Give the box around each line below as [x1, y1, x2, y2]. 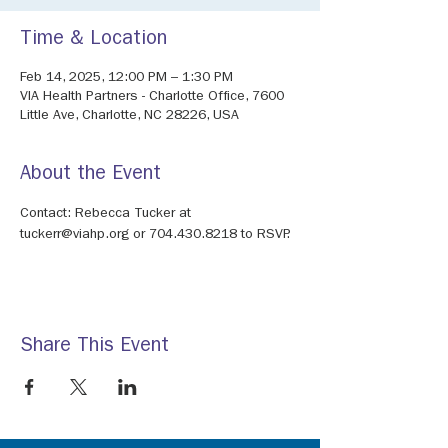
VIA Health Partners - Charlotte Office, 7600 [20, 90, 284, 104]
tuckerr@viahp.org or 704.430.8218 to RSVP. [20, 228, 290, 242]
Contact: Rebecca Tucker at [20, 207, 195, 221]
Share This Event [20, 337, 169, 357]
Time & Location [20, 30, 167, 50]
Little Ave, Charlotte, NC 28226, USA [20, 109, 239, 123]
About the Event [20, 165, 161, 185]
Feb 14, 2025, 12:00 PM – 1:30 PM [20, 71, 233, 85]
